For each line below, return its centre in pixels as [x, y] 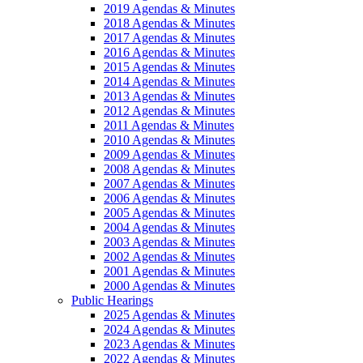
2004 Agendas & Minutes [169, 227]
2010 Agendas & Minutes [169, 139]
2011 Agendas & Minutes [169, 125]
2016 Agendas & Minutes [169, 52]
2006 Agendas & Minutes [169, 198]
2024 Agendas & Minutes [169, 329]
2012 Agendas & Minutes [169, 110]
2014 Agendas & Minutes [169, 81]
